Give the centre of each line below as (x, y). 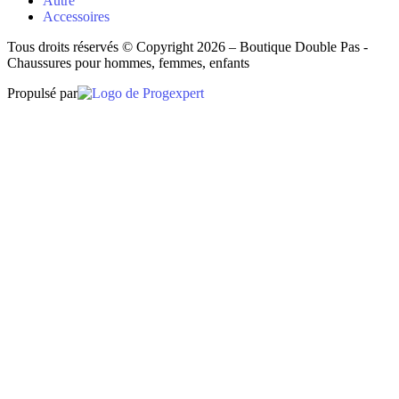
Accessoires (76, 17)
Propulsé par (42, 94)
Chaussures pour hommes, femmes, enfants (128, 63)
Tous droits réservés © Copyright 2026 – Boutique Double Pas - (187, 47)
